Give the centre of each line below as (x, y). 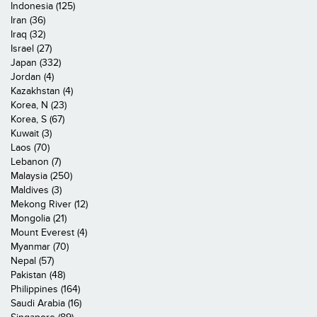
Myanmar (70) (40, 247)
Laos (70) (30, 148)
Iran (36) (28, 20)
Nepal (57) (32, 261)
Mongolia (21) (39, 218)
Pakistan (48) (38, 275)
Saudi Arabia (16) (46, 303)
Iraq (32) (28, 34)
